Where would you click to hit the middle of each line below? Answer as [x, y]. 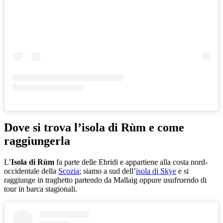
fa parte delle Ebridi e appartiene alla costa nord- [131, 162]
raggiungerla [37, 141]
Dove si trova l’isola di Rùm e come [94, 127]
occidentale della [31, 171]
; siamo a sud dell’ [108, 171]
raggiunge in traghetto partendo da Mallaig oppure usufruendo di [105, 180]
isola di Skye [156, 171]
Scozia [69, 171]
